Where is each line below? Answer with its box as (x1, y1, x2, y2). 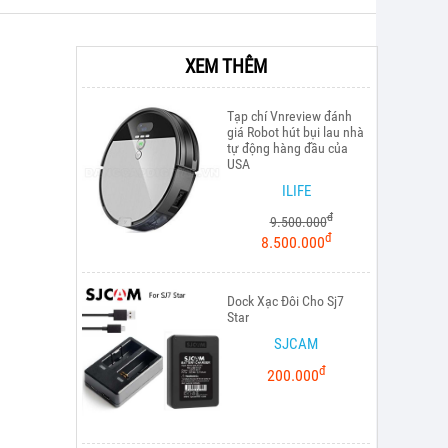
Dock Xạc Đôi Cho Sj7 (227, 292, 344, 309)
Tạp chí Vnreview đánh (227, 108, 352, 124)
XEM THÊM (185, 55, 267, 78)
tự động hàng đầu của (227, 140, 348, 156)
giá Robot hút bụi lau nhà (227, 124, 364, 140)
